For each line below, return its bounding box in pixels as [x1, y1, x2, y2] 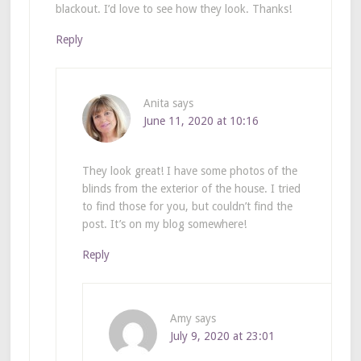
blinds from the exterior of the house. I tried [81, 181, 301, 195]
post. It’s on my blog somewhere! [81, 217, 247, 230]
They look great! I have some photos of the [81, 164, 297, 177]
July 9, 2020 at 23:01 [169, 329, 275, 342]
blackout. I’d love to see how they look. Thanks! [55, 2, 292, 15]
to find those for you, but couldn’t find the [81, 199, 293, 213]
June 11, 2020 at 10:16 [143, 114, 259, 127]
